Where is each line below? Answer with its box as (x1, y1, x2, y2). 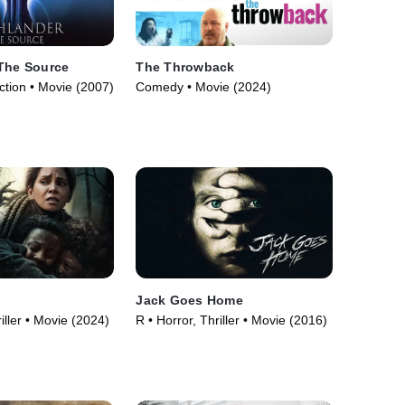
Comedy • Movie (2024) (136, 80, 272, 95)
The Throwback (136, 60, 235, 75)
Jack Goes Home (136, 292, 243, 307)
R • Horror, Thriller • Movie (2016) (136, 312, 328, 327)
